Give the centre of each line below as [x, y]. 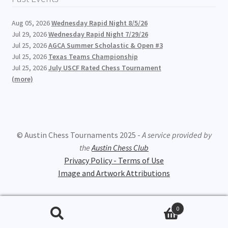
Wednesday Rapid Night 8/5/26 [99, 23]
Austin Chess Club [120, 148]
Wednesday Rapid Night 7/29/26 [98, 34]
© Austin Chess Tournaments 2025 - [79, 135]
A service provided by [177, 135]
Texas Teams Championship [93, 56]
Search [18, 220]
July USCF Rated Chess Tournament [105, 67]
